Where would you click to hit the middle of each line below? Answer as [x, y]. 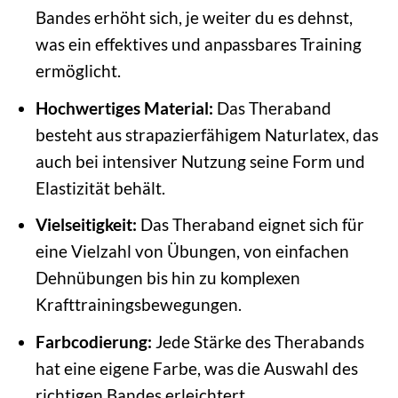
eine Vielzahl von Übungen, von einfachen [192, 251]
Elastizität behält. [100, 187]
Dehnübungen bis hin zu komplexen [167, 278]
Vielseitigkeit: [86, 225]
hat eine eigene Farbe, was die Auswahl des [196, 368]
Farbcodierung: [93, 341]
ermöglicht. [78, 71]
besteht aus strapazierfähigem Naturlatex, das [207, 134]
